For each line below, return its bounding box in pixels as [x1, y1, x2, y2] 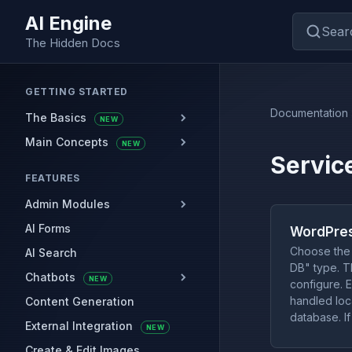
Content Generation [25, 295, 134, 308]
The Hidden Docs [25, 35, 120, 50]
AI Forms [25, 222, 71, 235]
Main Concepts [25, 135, 112, 148]
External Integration [25, 319, 136, 332]
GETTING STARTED [25, 86, 128, 97]
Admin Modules [25, 197, 110, 211]
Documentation [270, 106, 348, 119]
